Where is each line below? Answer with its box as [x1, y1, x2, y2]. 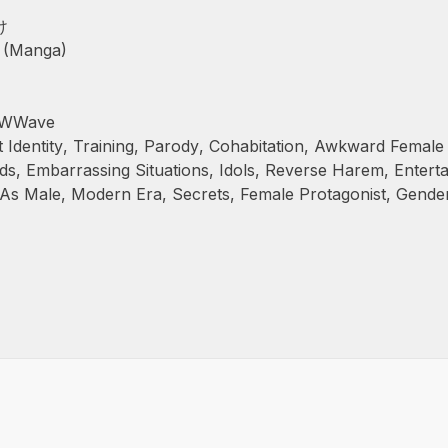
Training [73, 136, 134, 156]
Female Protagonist [240, 184, 386, 204]
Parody [144, 136, 199, 156]
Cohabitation [209, 136, 304, 156]
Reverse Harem [265, 160, 384, 180]
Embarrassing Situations [26, 160, 209, 180]
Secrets [172, 184, 230, 204]
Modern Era [71, 184, 162, 204]
